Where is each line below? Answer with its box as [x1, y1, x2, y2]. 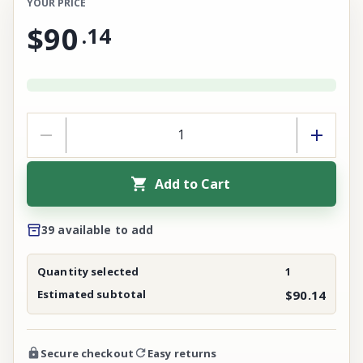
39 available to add [41, 222, 154, 237]
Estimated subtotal [37, 286, 147, 301]
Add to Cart [154, 174, 230, 193]
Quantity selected [37, 263, 139, 279]
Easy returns [147, 345, 217, 361]
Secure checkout [41, 345, 134, 361]
